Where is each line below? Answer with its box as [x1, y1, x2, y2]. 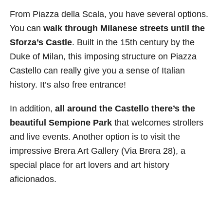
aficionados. [10, 174, 56, 184]
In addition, [10, 104, 55, 114]
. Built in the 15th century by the [72, 37, 195, 48]
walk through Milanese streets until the [43, 23, 205, 34]
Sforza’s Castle [10, 37, 72, 48]
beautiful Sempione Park [10, 118, 112, 128]
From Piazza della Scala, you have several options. [10, 9, 208, 19]
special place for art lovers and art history [10, 160, 169, 170]
